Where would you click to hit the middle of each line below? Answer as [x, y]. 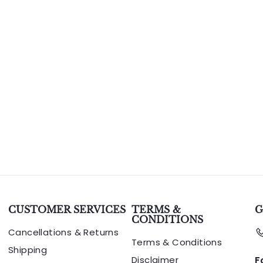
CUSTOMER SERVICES [67, 210]
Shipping [28, 250]
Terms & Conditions [177, 242]
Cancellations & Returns [64, 232]
